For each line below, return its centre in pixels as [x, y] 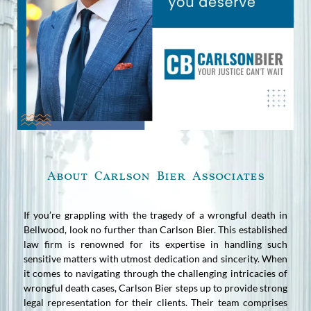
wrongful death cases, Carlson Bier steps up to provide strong [155, 287]
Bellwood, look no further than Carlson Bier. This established [155, 229]
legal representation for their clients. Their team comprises [155, 302]
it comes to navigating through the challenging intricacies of [155, 273]
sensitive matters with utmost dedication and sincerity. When [155, 258]
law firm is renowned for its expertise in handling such [155, 244]
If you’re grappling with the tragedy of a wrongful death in [155, 215]
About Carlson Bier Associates [155, 176]
